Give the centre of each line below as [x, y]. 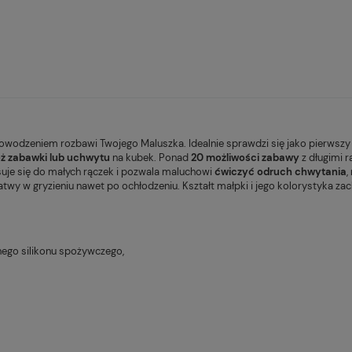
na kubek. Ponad [150, 157]
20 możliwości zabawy [245, 157]
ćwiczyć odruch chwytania [280, 171]
